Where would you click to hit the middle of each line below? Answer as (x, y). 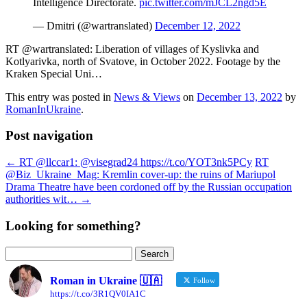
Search (20, 251)
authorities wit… (43, 199)
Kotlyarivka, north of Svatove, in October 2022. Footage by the (143, 61)
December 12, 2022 (198, 25)
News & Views (147, 97)
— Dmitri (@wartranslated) (94, 25)
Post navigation (49, 136)
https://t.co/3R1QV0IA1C (98, 293)
